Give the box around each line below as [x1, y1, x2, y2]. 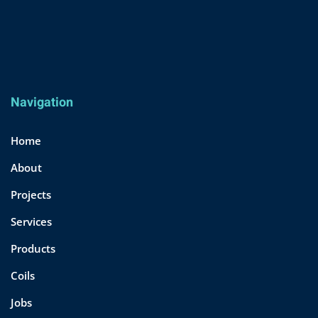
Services [11, 214, 52, 229]
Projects [11, 187, 51, 202]
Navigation [11, 92, 73, 112]
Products [11, 241, 55, 256]
